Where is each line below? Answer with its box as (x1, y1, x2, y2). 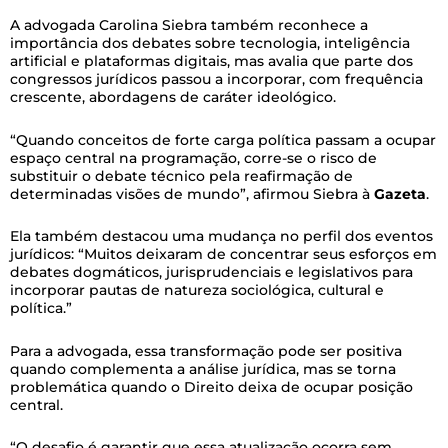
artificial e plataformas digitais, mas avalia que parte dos (10, 52, 413, 70)
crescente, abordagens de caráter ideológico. (10, 88, 340, 106)
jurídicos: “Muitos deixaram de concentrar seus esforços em (10, 245, 437, 263)
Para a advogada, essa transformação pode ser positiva (10, 341, 402, 360)
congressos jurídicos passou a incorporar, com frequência (10, 70, 423, 88)
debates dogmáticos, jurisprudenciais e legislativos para (10, 263, 413, 281)
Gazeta (374, 184, 426, 203)
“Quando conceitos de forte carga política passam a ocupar (10, 130, 436, 149)
